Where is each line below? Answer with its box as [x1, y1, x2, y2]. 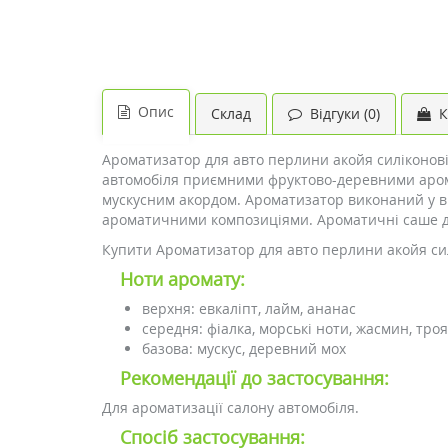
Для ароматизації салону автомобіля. [102, 398, 359, 417]
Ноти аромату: [120, 267, 245, 291]
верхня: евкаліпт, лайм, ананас [142, 299, 356, 318]
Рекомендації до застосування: [120, 366, 389, 390]
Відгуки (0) [302, 104, 380, 123]
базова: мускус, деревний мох [142, 339, 346, 358]
